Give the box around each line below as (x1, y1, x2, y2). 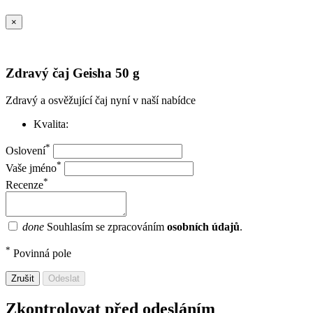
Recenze (6, 178, 43, 191)
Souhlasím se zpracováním (47, 220, 167, 233)
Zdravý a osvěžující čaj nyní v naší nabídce (6, 94, 196, 106)
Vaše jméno (6, 161, 57, 174)
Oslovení (6, 145, 45, 157)
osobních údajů (167, 220, 240, 233)
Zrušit (11, 273, 34, 284)
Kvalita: (34, 117, 68, 130)
